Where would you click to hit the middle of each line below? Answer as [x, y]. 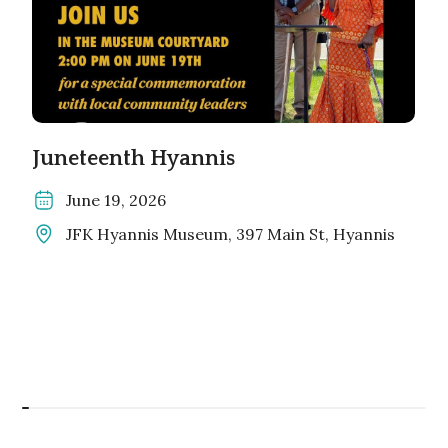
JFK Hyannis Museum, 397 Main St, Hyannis [231, 234]
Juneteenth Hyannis [134, 159]
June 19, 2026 [116, 200]
